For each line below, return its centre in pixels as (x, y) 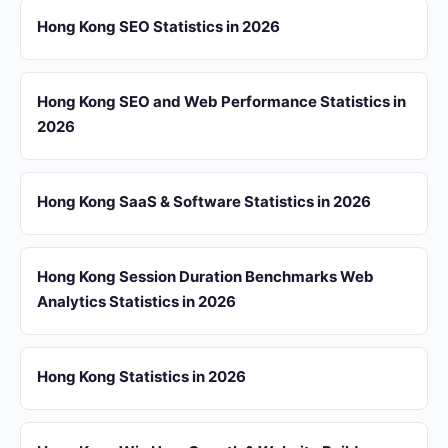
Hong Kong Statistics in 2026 (141, 376)
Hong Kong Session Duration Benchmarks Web (205, 276)
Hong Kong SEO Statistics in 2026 (158, 26)
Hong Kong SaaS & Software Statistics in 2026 (204, 201)
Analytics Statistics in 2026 (136, 301)
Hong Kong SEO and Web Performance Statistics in (221, 101)
